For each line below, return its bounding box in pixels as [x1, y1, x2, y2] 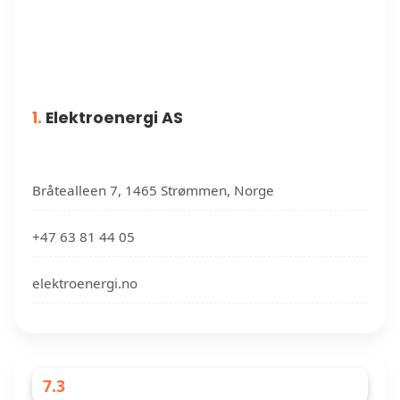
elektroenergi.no [32, 274, 137, 293]
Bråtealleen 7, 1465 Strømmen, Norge [32, 181, 274, 200]
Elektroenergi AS [46, 106, 183, 129]
